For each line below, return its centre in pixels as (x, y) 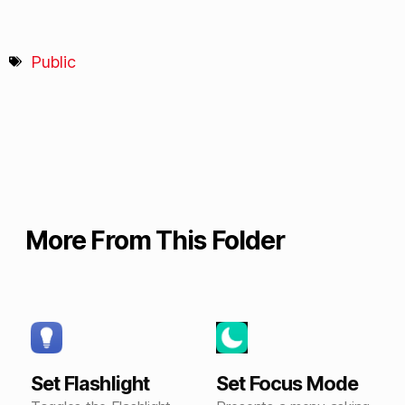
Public (53, 61)
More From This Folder (155, 240)
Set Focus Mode (287, 383)
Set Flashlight (90, 383)
